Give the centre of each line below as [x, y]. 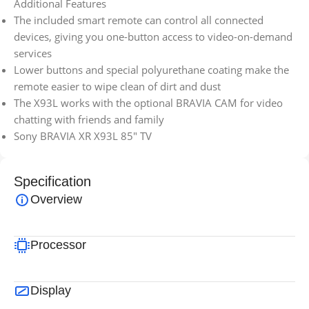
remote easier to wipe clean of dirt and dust [117, 87]
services [33, 53]
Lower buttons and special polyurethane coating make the [151, 70]
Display [51, 291]
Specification [52, 182]
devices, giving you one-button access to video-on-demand [153, 37]
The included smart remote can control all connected [139, 20]
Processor [58, 245]
